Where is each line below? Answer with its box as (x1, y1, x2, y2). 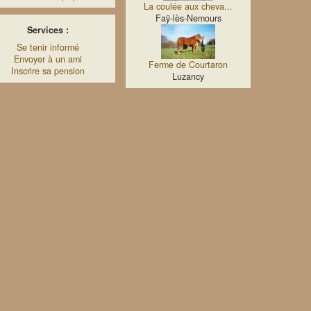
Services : (26, 24, 69, 36)
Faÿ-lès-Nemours (155, 12, 221, 24)
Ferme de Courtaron (149, 58, 228, 71)
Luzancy (172, 70, 204, 83)
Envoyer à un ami (13, 53, 82, 65)
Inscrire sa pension (10, 65, 85, 77)
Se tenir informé (16, 41, 79, 53)
